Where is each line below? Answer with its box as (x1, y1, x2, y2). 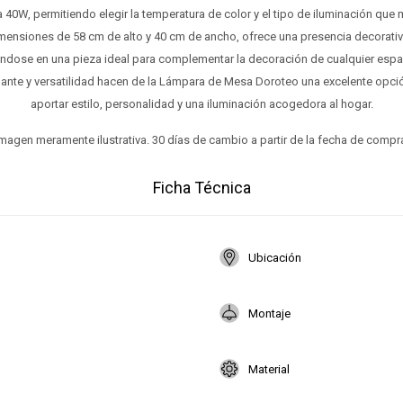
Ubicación (248, 250, 301, 264)
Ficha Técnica (152, 178, 251, 197)
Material (248, 362, 290, 376)
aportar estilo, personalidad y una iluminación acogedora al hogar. (30, 97, 373, 111)
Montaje (248, 306, 291, 320)
